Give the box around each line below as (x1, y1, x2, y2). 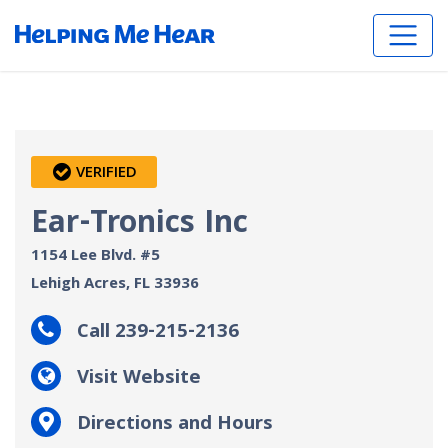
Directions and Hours (77, 408, 273, 441)
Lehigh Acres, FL (31, 271, 150, 298)
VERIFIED (72, 160, 137, 187)
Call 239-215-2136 (77, 316, 239, 349)
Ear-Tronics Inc (31, 199, 248, 251)
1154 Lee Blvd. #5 (31, 243, 160, 270)
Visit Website (77, 362, 201, 395)
